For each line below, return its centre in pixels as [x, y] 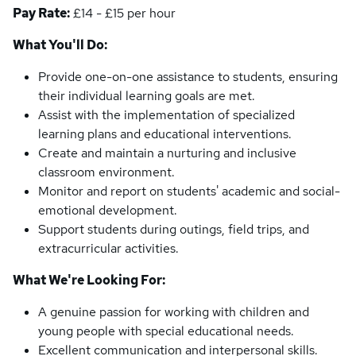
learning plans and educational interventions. [165, 134]
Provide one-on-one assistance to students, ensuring [188, 77]
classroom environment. [106, 172]
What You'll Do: [60, 45]
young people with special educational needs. [166, 331]
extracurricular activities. [108, 248]
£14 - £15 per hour [123, 13]
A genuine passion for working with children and [174, 312]
